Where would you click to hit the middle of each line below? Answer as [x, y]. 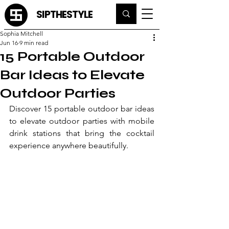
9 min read [34, 43]
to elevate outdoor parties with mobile [82, 121]
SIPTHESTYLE [64, 15]
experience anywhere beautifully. [69, 145]
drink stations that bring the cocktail [82, 133]
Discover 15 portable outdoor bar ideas [82, 109]
